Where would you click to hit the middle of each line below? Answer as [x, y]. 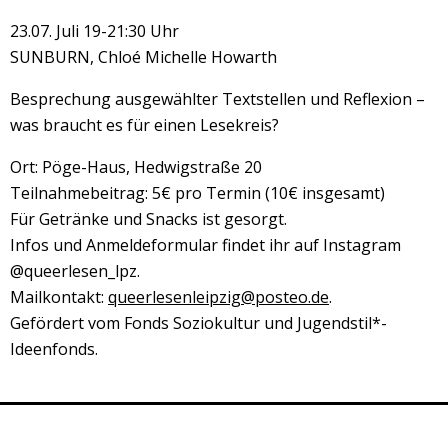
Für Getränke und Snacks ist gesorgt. [148, 218]
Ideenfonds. [54, 348]
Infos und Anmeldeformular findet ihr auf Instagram [205, 244]
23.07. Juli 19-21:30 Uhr [94, 30]
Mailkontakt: [59, 296]
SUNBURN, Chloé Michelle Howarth [143, 56]
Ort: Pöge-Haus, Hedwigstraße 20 [136, 166]
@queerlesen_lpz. [75, 270]
